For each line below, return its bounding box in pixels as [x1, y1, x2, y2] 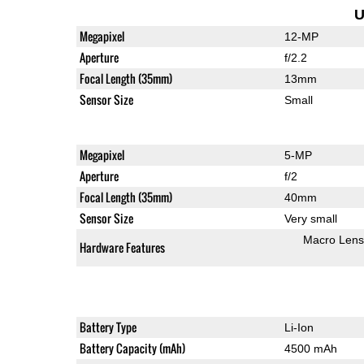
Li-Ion [284, 320, 314, 334]
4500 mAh [284, 341, 337, 355]
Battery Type [79, 318, 136, 336]
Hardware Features [79, 238, 165, 256]
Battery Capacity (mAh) [79, 339, 185, 357]
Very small [284, 211, 337, 225]
